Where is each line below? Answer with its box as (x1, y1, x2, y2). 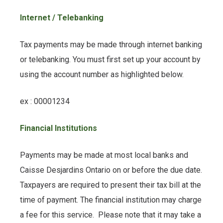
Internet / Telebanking (20, 12, 104, 22)
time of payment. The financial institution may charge (20, 195, 202, 205)
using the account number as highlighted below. (20, 69, 184, 79)
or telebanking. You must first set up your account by (20, 54, 201, 64)
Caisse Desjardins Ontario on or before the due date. (20, 165, 202, 175)
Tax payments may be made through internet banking (20, 39, 202, 49)
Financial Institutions (20, 123, 97, 133)
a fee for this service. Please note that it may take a (20, 210, 201, 220)
